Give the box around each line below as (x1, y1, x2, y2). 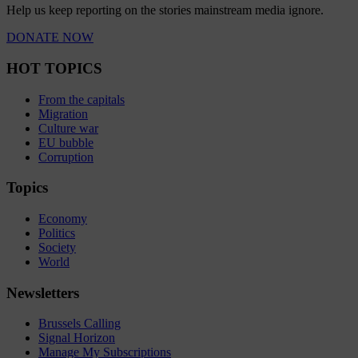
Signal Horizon (38, 331, 115, 345)
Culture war (38, 121, 98, 135)
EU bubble (38, 135, 93, 149)
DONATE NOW (6, 30, 93, 45)
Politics (38, 225, 75, 240)
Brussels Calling (38, 316, 121, 331)
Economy (38, 211, 87, 225)
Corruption (38, 149, 93, 164)
